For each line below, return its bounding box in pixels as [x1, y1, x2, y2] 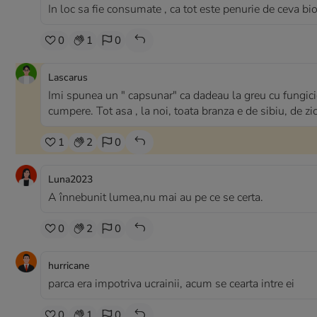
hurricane [48, 259, 89, 272]
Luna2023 [48, 173, 93, 186]
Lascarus [48, 71, 88, 84]
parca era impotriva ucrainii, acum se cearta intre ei [48, 276, 294, 292]
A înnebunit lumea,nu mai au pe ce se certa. [48, 190, 263, 205]
